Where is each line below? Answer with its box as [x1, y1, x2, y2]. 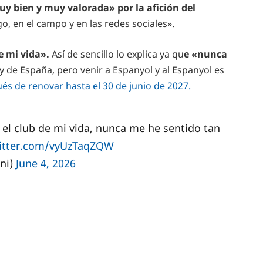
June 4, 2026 [15, 156, 76, 170]
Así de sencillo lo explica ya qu [52, 48, 184, 61]
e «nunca [184, 48, 227, 61]
